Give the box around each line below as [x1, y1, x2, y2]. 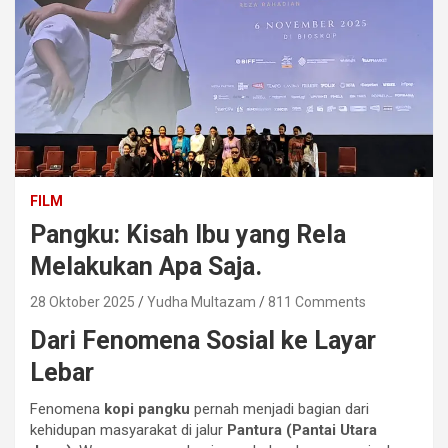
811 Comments [268, 293, 366, 310]
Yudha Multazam [147, 293, 256, 310]
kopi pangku [104, 399, 190, 418]
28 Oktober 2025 [30, 293, 135, 310]
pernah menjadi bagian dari [190, 399, 369, 418]
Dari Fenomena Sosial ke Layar [30, 325, 376, 355]
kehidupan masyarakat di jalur [30, 420, 227, 439]
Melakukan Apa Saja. [30, 251, 262, 281]
